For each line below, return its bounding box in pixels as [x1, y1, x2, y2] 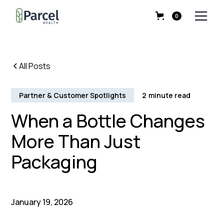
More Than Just [11, 129, 141, 153]
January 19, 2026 [11, 196, 73, 207]
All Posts [19, 60, 51, 71]
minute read [148, 90, 191, 100]
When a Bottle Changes [11, 108, 205, 133]
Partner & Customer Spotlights [19, 90, 126, 100]
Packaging [11, 149, 98, 174]
